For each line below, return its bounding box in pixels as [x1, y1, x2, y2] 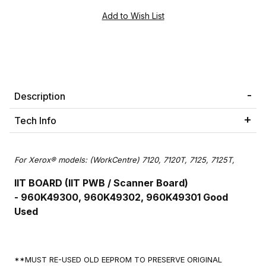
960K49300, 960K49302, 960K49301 [21, 191, 201, 204]
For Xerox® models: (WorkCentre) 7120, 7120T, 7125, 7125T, [14, 155, 237, 165]
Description [14, 90, 65, 103]
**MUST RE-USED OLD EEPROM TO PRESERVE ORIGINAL [14, 255, 222, 265]
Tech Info [14, 115, 56, 127]
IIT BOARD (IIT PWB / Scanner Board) [14, 177, 188, 189]
